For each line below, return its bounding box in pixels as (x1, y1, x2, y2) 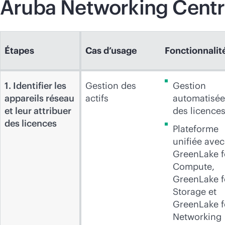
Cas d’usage (85, 45, 137, 56)
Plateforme (173, 123, 218, 135)
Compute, (173, 161, 214, 172)
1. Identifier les (5, 80, 66, 91)
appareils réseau (5, 92, 74, 104)
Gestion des (85, 80, 136, 91)
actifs (85, 92, 108, 104)
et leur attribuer (5, 105, 71, 117)
